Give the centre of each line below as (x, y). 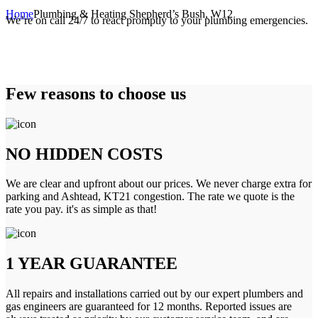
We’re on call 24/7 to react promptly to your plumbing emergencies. (157, 20)
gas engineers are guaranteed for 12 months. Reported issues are (149, 307)
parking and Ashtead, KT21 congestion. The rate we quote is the (150, 197)
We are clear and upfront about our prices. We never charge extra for (159, 184)
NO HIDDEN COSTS (84, 154)
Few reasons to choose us (96, 93)
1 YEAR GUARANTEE (92, 264)
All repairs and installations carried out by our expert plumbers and (154, 294)
